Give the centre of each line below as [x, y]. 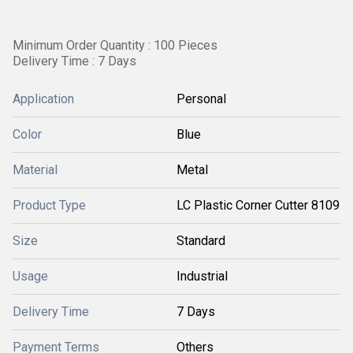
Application [43, 99]
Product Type [49, 205]
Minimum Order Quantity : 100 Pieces [115, 45]
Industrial [202, 276]
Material [35, 170]
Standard [201, 241]
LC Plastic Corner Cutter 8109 [258, 205]
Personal [201, 99]
